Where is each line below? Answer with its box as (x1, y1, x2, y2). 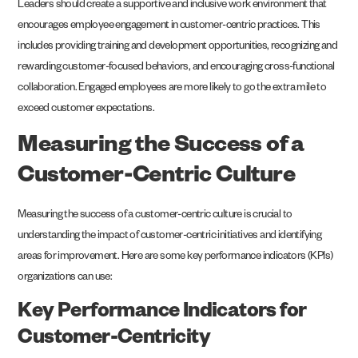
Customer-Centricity (18, 328, 211, 351)
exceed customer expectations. (18, 104, 155, 117)
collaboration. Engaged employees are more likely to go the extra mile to (18, 83, 327, 96)
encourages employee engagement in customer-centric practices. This (18, 21, 320, 34)
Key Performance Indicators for (18, 301, 307, 324)
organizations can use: (18, 272, 113, 284)
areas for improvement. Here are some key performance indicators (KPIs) (18, 251, 333, 264)
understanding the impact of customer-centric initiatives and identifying (18, 230, 322, 243)
